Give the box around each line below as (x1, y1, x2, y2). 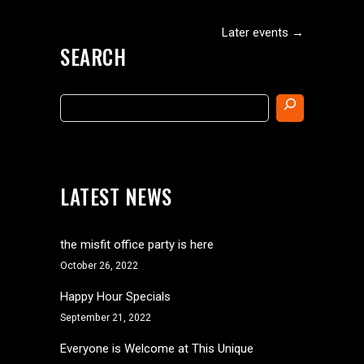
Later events (222, 25, 292, 40)
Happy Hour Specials (60, 289, 171, 304)
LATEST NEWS (60, 181, 172, 211)
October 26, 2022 (60, 260, 138, 271)
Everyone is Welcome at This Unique (60, 341, 253, 356)
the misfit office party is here (60, 237, 214, 252)
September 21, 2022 (60, 312, 151, 323)
